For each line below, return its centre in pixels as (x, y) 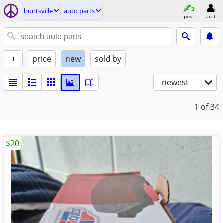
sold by (108, 59)
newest (175, 82)
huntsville (38, 11)
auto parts (79, 11)
